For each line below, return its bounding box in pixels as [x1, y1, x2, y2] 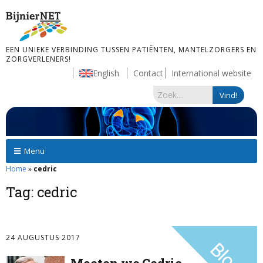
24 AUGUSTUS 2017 [6, 232, 80, 242]
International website [171, 68, 251, 79]
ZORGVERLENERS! [6, 54, 71, 64]
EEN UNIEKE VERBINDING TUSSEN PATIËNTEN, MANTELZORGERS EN [6, 45, 257, 55]
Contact [133, 68, 163, 79]
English [93, 68, 119, 79]
